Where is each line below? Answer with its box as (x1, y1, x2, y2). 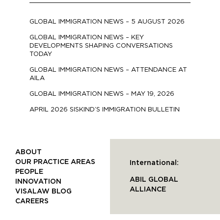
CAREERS (15, 197, 49, 205)
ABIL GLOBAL (130, 176, 178, 184)
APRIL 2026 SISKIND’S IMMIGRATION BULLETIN (29, 107, 180, 113)
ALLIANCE (130, 186, 166, 193)
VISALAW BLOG (15, 188, 72, 195)
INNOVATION (15, 178, 61, 185)
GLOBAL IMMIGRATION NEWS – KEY (29, 34, 144, 41)
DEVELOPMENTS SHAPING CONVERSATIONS (29, 43, 173, 50)
